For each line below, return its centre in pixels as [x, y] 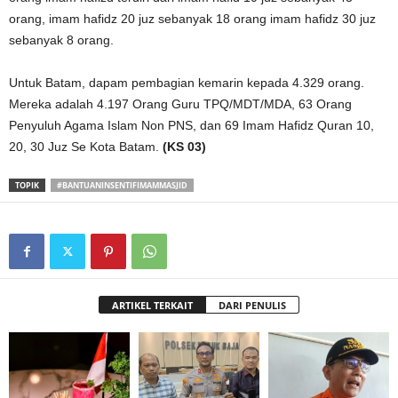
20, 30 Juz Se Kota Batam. [86, 147]
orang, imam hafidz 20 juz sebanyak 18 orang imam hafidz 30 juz [192, 19]
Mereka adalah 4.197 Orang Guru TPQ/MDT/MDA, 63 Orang [180, 104]
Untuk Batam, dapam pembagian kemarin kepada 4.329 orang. [187, 83]
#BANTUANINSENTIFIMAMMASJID [122, 185]
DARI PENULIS [252, 305]
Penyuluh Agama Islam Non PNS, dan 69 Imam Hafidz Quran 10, [191, 125]
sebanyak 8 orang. [61, 40]
